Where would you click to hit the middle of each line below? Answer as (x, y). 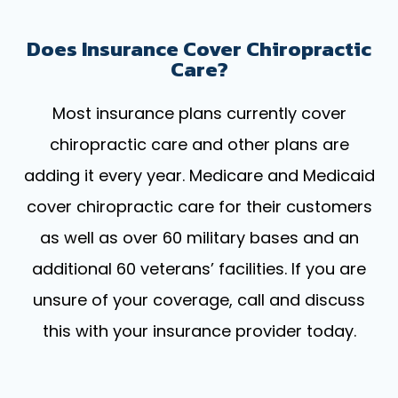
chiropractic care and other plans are (199, 144)
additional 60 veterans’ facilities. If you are (199, 268)
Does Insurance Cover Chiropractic (199, 48)
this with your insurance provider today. (199, 330)
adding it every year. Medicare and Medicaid (199, 175)
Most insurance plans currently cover (199, 113)
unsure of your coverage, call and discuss (199, 299)
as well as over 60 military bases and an (199, 237)
